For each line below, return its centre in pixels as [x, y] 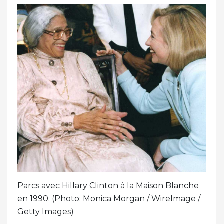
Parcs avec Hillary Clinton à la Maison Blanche [108, 186]
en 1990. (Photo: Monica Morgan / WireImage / [109, 199]
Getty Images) [46, 212]
